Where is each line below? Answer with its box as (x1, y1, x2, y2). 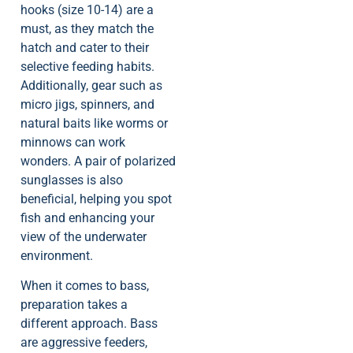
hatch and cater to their (20, 39, 149, 55)
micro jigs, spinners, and (20, 96, 154, 112)
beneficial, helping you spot (20, 191, 172, 206)
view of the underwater (20, 229, 147, 244)
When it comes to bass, (20, 278, 149, 294)
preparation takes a (20, 297, 128, 313)
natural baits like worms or (20, 115, 168, 131)
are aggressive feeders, (20, 335, 147, 351)
